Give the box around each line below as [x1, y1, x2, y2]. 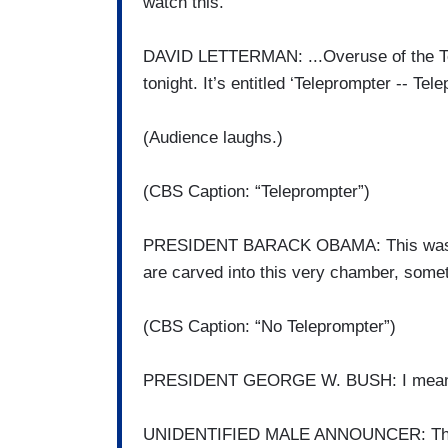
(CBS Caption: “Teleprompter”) [143, 182, 370, 202]
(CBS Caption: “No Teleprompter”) [143, 317, 396, 337]
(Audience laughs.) [143, 128, 283, 148]
